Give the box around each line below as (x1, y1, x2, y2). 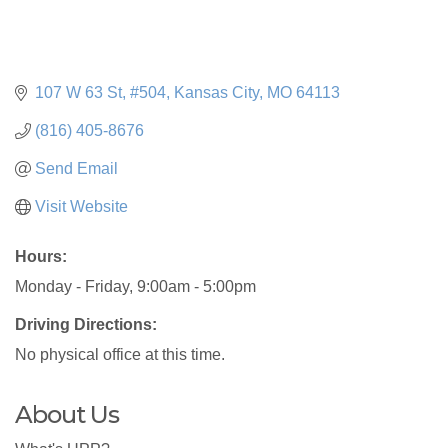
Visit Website (35, 198, 128, 216)
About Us (15, 400, 119, 430)
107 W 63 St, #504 (35, 84, 166, 102)
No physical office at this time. (15, 346, 225, 364)
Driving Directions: (15, 316, 157, 334)
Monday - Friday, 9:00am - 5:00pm (15, 278, 256, 296)
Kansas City (174, 84, 259, 102)
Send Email (35, 160, 118, 178)
